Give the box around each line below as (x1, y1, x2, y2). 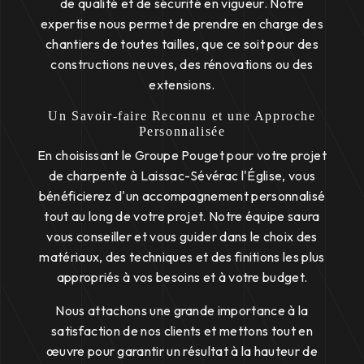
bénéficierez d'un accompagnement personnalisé (38, 187, 326, 204)
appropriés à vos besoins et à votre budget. (56, 268, 308, 285)
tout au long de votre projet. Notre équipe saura (44, 207, 320, 224)
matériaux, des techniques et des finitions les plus (39, 248, 325, 265)
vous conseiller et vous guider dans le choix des (46, 227, 318, 245)
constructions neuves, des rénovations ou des (50, 55, 314, 72)
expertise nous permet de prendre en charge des (41, 15, 323, 32)
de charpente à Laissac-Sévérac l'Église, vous (48, 167, 316, 184)
